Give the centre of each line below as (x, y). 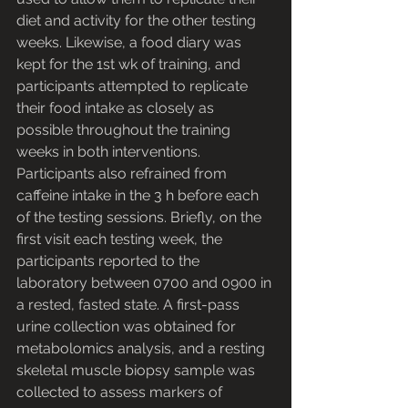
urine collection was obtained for (128, 327)
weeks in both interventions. (110, 152)
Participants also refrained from (123, 174)
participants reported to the (110, 261)
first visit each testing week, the (121, 240)
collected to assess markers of (121, 393)
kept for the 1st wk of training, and (130, 65)
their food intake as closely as (117, 108)
